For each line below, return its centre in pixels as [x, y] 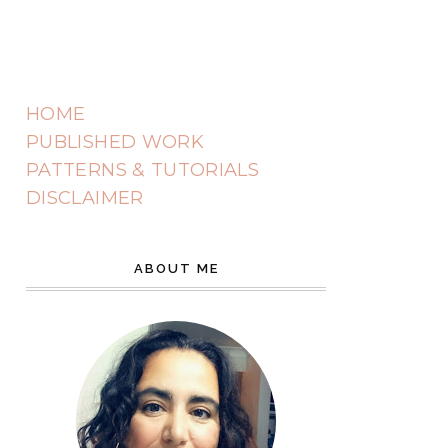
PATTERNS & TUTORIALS [143, 170]
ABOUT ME [176, 268]
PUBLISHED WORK [115, 142]
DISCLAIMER [85, 198]
